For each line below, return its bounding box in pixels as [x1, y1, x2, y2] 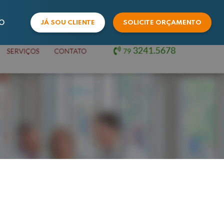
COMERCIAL [37, 56, 91, 65]
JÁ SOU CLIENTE [40, 19, 95, 26]
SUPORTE [37, 80, 78, 89]
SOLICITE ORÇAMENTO [122, 19, 201, 26]
